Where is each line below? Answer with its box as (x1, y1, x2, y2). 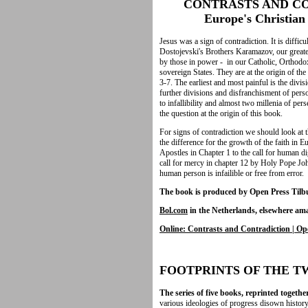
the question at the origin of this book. (159, 108, 283, 118)
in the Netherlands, (188, 205, 259, 215)
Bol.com (159, 205, 188, 215)
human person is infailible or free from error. (159, 168, 304, 178)
